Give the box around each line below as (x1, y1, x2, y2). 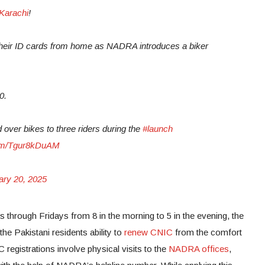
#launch (143, 123, 173, 134)
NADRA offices (169, 243, 229, 254)
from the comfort (173, 227, 242, 237)
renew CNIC (124, 227, 173, 237)
